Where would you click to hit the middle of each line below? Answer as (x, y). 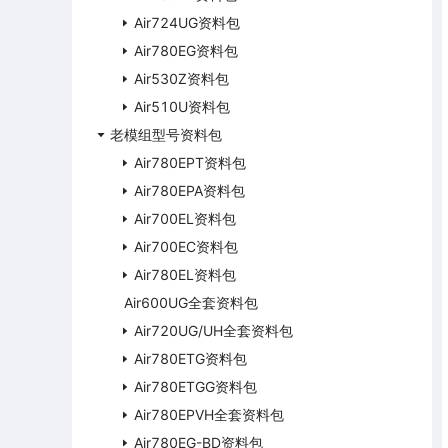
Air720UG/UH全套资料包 (213, 330)
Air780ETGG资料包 (195, 386)
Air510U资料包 (182, 106)
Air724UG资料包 (187, 22)
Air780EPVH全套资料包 (209, 414)
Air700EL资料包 (185, 218)
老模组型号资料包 (166, 134)
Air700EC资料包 (186, 246)
